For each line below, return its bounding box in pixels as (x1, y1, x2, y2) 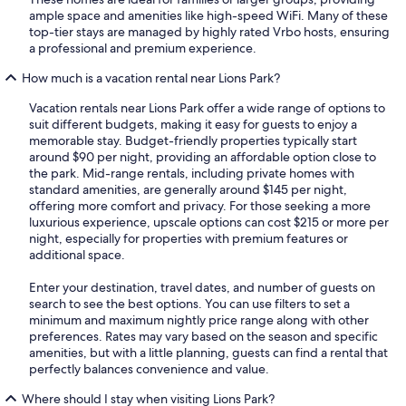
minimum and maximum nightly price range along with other (29, 312, 369, 329)
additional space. (29, 246, 125, 264)
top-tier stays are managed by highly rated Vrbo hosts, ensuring (29, 24, 390, 41)
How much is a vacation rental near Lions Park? (22, 70, 280, 87)
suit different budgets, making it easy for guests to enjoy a (29, 116, 357, 133)
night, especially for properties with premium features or (29, 230, 348, 247)
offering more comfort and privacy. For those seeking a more (29, 198, 371, 215)
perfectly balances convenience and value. (29, 361, 269, 378)
